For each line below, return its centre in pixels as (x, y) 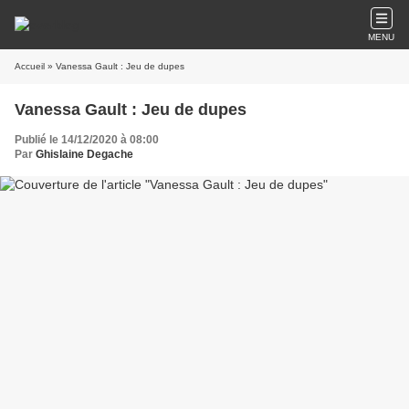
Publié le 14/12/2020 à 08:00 (87, 140)
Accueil (30, 66)
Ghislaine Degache (84, 154)
